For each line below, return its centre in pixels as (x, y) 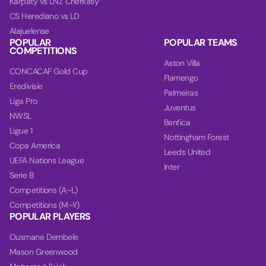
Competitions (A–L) (44, 190)
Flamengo (181, 78)
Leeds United (187, 152)
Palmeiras (181, 93)
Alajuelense (29, 31)
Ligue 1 (21, 131)
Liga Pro (23, 101)
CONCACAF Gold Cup (49, 71)
